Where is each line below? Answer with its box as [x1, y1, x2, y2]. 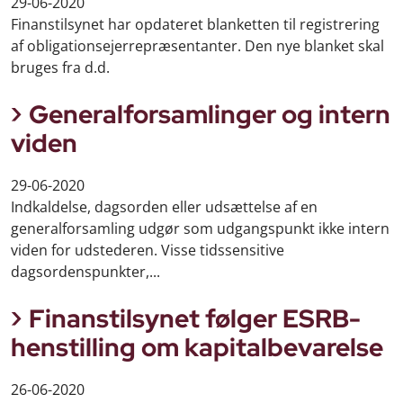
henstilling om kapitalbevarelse [11, 330, 383, 365]
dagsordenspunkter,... [11, 262, 160, 282]
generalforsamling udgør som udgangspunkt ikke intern [11, 219, 390, 239]
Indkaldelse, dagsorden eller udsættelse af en [11, 197, 318, 218]
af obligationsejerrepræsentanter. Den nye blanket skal [11, 36, 384, 57]
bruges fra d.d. [11, 58, 110, 78]
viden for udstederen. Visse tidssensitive [11, 240, 284, 261]
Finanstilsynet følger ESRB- [29, 301, 361, 336]
